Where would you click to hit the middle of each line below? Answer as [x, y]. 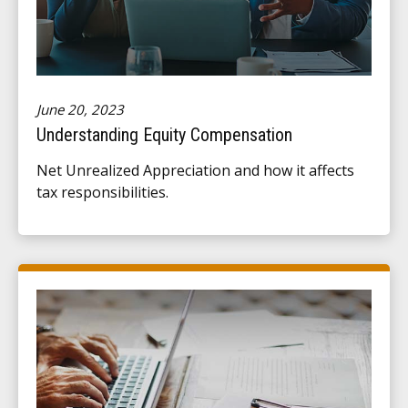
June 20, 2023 [80, 109]
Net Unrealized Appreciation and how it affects [195, 170]
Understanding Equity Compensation [164, 135]
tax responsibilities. [102, 192]
